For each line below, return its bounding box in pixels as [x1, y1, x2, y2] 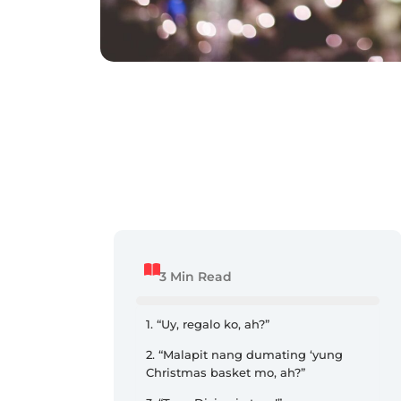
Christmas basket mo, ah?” [146, 364, 305, 380]
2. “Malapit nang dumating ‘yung [146, 346, 343, 362]
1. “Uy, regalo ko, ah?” [146, 316, 269, 331]
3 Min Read [159, 268, 232, 285]
